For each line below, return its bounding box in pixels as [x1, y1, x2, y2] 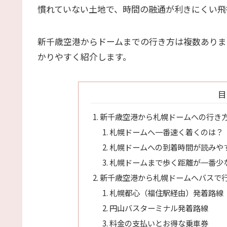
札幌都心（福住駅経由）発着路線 [109, 186, 223, 198]
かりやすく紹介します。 [37, 50, 131, 63]
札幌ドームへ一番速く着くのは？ [109, 126, 223, 137]
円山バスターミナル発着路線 [109, 202, 208, 213]
